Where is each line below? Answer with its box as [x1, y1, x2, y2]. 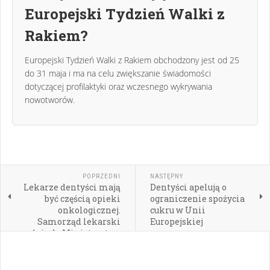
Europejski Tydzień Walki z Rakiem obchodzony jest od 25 [25, 54, 239, 66]
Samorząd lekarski [37, 215, 121, 227]
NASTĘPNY [149, 172, 183, 180]
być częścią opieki [44, 192, 121, 204]
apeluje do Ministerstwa [17, 227, 121, 239]
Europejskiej [149, 215, 203, 227]
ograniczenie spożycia [149, 192, 245, 204]
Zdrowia [84, 238, 121, 250]
